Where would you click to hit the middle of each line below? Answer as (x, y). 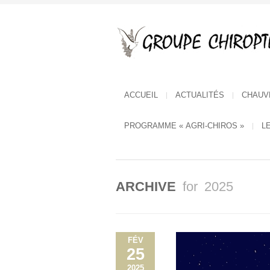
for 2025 (208, 187)
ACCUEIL (141, 95)
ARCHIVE (149, 187)
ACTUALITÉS (200, 95)
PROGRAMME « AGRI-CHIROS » (184, 126)
